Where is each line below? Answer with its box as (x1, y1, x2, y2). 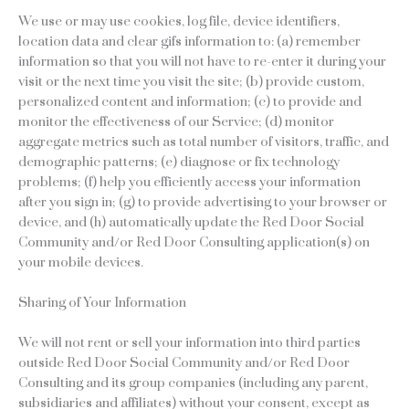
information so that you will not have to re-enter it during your (18, 53, 386, 71)
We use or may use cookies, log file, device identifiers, (18, 13, 340, 31)
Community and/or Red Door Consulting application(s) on (18, 234, 370, 252)
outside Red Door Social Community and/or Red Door (18, 354, 350, 372)
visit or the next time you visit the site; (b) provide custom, (18, 73, 364, 91)
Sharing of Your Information (18, 294, 186, 312)
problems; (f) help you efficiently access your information (18, 173, 361, 192)
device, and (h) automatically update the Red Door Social (18, 214, 364, 232)
